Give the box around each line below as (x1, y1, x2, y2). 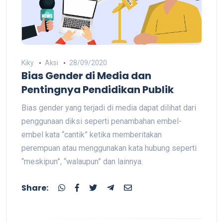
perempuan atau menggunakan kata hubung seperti (21, 143, 197, 153)
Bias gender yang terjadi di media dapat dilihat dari (21, 103, 196, 113)
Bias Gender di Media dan (21, 69, 151, 83)
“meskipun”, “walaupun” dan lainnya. (21, 157, 143, 167)
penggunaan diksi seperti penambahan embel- (21, 116, 182, 126)
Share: (21, 182, 48, 194)
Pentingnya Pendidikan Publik (21, 83, 174, 97)
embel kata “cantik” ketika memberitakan (21, 130, 162, 140)
